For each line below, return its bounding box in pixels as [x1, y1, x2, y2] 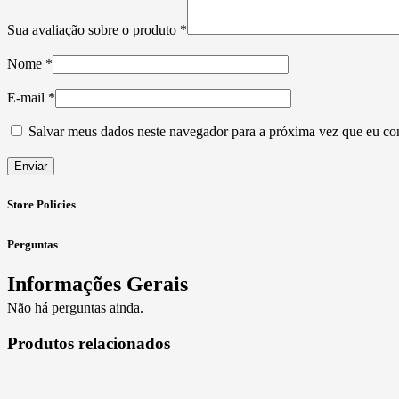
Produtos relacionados [7, 334, 170, 354]
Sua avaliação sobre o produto [7, 22, 180, 38]
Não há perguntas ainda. [7, 299, 143, 315]
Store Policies [7, 198, 76, 212]
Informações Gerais [7, 272, 188, 296]
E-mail [7, 90, 48, 106]
